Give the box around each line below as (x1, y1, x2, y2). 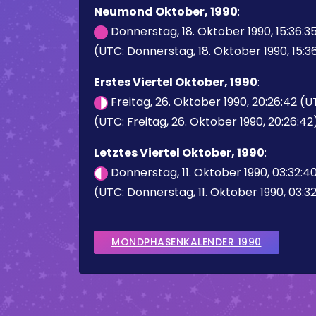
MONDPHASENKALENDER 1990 (111, 235, 262, 249)
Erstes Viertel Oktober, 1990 (94, 74, 257, 90)
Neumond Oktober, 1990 (94, 4, 238, 20)
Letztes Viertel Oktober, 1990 (94, 145, 265, 161)
